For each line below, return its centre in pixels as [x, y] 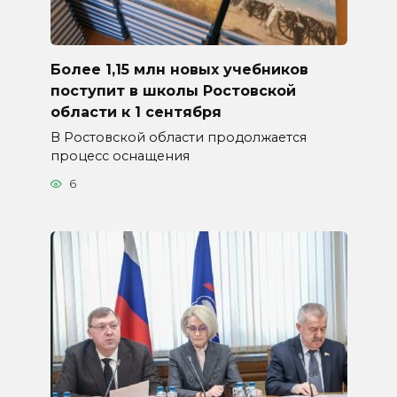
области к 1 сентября [136, 112]
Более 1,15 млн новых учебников [179, 69]
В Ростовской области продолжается [178, 137]
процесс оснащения [120, 156]
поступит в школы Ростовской [173, 90]
